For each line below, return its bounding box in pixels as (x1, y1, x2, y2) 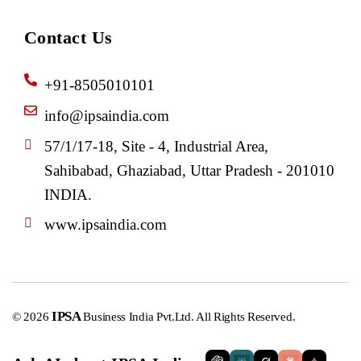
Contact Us (24, 27, 113, 48)
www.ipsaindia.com (44, 216, 167, 234)
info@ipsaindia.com (44, 107, 169, 125)
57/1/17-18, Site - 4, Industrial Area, (44, 138, 268, 156)
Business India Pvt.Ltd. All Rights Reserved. (83, 310, 296, 324)
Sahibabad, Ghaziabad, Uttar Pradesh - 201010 (44, 162, 334, 180)
